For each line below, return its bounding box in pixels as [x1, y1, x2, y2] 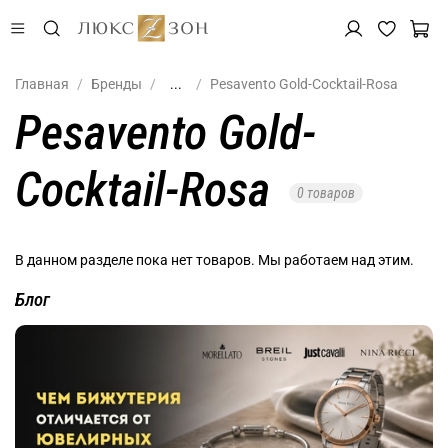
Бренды [91, 75, 142, 92]
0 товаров [297, 185, 355, 202]
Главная [15, 75, 69, 92]
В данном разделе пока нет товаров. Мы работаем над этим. [15, 251, 414, 268]
